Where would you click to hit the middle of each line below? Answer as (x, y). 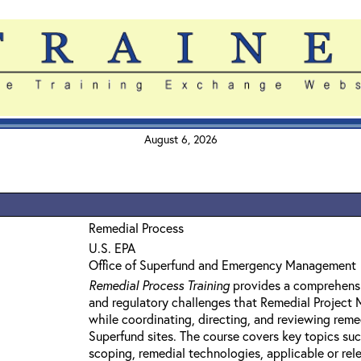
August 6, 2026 (180, 139)
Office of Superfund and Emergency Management (222, 265)
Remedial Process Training (159, 285)
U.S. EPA (112, 248)
